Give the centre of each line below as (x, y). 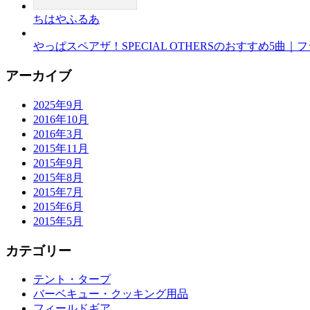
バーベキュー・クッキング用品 (111, 294)
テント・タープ (72, 280)
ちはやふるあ (66, 19)
